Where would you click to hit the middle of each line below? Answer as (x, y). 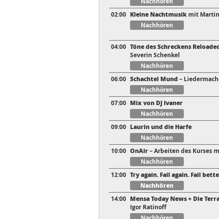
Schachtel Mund (154, 79)
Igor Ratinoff (148, 207)
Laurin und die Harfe (161, 127)
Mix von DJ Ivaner (156, 103)
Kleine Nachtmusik (158, 15)
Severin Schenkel (155, 55)
